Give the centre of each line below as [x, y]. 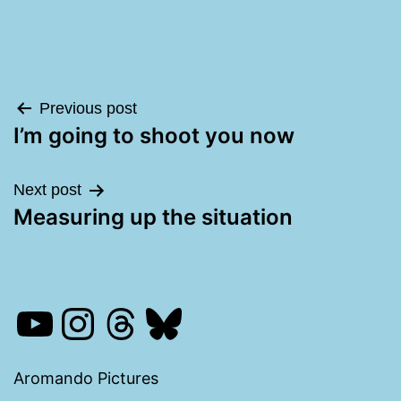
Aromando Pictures [86, 379]
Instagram [157, 322]
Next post [47, 190]
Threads [182, 322]
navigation [86, 156]
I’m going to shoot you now [154, 136]
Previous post [88, 109]
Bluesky [220, 322]
